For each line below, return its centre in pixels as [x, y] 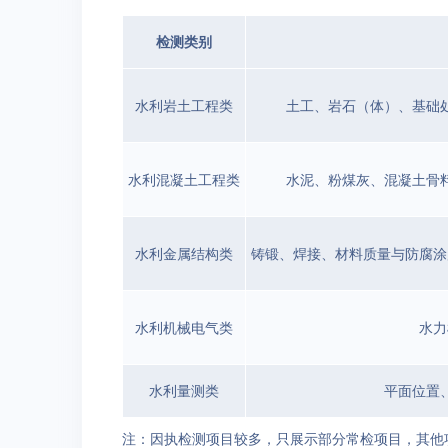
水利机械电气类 [184, 327]
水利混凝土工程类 [184, 179]
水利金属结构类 [184, 253]
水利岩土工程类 [184, 105]
